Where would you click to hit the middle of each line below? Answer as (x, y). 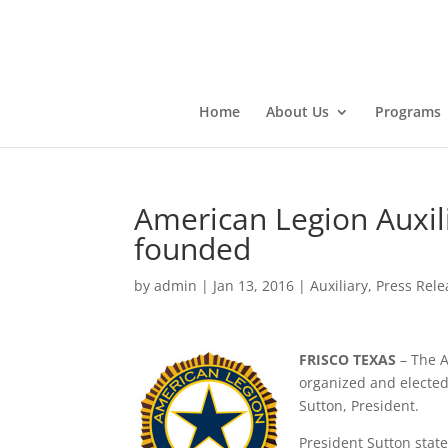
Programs (408, 111)
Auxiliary (339, 285)
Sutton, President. (359, 405)
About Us (297, 111)
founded (193, 248)
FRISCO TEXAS (348, 359)
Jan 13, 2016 (254, 285)
